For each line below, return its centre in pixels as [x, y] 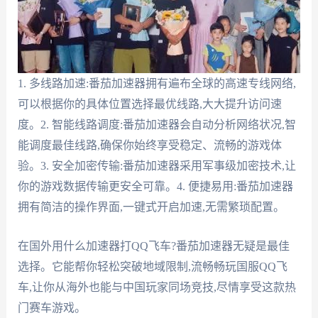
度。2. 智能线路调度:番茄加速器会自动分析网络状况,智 [157, 125]
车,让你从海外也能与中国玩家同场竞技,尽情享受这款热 [157, 287]
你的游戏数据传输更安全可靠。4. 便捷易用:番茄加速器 [155, 187]
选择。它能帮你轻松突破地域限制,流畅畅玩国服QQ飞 [152, 266]
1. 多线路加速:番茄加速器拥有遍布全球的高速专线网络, [157, 84]
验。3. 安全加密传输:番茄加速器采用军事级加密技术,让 [157, 166]
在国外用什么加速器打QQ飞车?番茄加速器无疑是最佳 [153, 246]
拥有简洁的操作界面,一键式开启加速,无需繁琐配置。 [151, 207]
